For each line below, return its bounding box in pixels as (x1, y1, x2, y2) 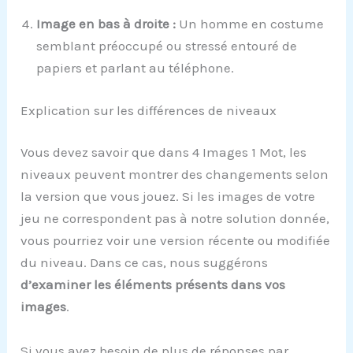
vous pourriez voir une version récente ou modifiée (20, 232, 331, 249)
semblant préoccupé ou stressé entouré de (36, 38, 298, 54)
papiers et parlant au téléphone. (36, 60, 235, 76)
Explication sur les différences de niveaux (20, 102, 277, 118)
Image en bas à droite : (36, 16, 176, 32)
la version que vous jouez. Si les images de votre (20, 188, 316, 205)
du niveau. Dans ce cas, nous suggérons (20, 255, 269, 271)
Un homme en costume (176, 16, 325, 32)
